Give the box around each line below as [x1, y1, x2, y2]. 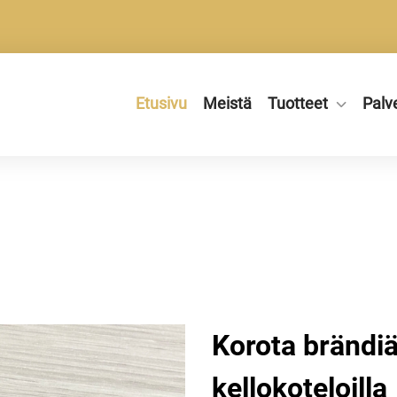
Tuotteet [268, 94, 328, 113]
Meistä [203, 94, 252, 113]
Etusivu [136, 94, 187, 113]
